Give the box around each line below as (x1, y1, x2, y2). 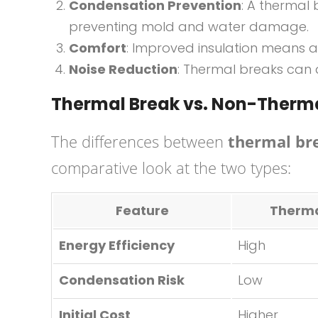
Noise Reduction (69, 60, 177, 78)
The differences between (51, 131, 228, 152)
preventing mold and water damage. (69, 18, 309, 35)
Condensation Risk (59, 271, 185, 289)
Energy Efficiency (59, 236, 175, 254)
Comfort (69, 39, 126, 57)
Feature (115, 202, 169, 219)
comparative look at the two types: (51, 157, 291, 178)
